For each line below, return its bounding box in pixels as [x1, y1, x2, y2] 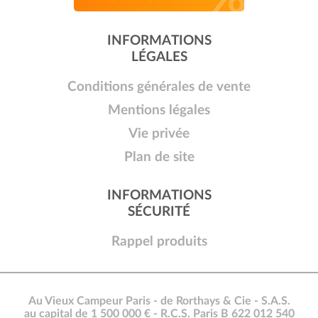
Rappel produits [111, 235, 207, 249]
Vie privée [128, 127, 190, 141]
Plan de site [124, 150, 194, 165]
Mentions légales [108, 104, 210, 118]
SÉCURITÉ [128, 205, 190, 219]
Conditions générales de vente [67, 80, 251, 94]
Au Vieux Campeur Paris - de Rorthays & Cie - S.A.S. [28, 295, 290, 307]
